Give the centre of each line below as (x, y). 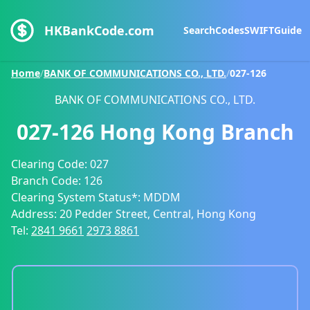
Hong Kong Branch (197, 132)
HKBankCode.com (99, 30)
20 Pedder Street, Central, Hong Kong (158, 214)
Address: (35, 214)
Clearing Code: (51, 164)
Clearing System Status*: (77, 197)
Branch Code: (47, 181)
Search (199, 30)
